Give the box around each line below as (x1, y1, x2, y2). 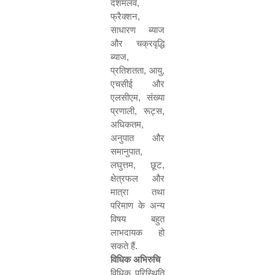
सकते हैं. (110, 241, 137, 251)
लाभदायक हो (110, 227, 165, 238)
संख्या (147, 92, 165, 103)
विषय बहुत (110, 214, 165, 224)
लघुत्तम (110, 160, 133, 170)
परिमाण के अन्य (110, 200, 165, 211)
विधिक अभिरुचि (110, 254, 160, 265)
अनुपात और (110, 133, 165, 143)
